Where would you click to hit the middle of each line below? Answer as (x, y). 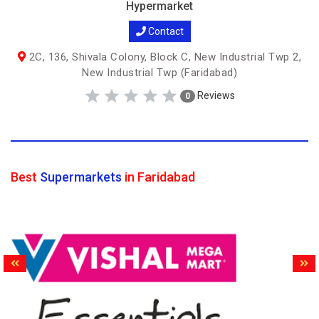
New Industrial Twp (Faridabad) (159, 73)
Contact (164, 31)
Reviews (215, 95)
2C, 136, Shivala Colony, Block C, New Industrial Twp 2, (164, 57)
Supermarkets (81, 177)
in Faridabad (158, 177)
